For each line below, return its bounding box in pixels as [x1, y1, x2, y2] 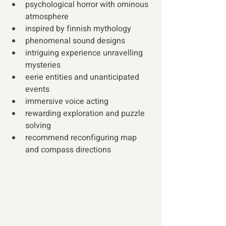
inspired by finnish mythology [25, 23, 131, 35]
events [25, 83, 49, 95]
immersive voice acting [25, 95, 108, 107]
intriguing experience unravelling [25, 47, 145, 59]
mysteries [25, 59, 61, 71]
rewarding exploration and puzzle [25, 107, 147, 120]
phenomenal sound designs [25, 35, 125, 47]
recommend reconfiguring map [25, 132, 139, 144]
